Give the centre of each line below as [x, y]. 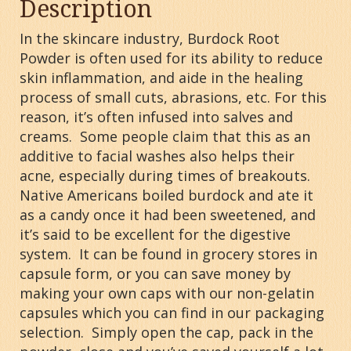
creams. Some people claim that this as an [165, 137]
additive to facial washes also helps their [157, 156]
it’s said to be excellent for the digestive [155, 235]
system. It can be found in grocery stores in [168, 254]
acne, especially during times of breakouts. [165, 176]
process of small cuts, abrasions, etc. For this [173, 98]
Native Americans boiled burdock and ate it [166, 195]
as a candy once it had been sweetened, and [168, 215]
